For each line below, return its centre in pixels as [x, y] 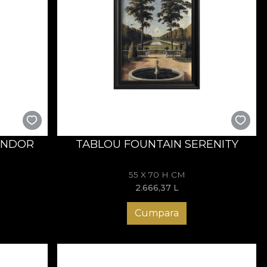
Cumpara [157, 213]
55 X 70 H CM [157, 175]
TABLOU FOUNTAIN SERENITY [157, 144]
